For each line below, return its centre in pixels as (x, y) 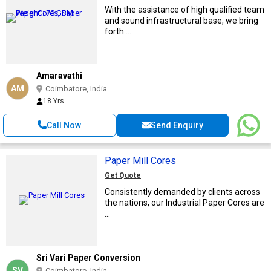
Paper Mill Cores (140, 160)
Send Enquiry (177, 125)
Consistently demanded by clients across (182, 191)
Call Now (64, 125)
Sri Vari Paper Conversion (88, 257)
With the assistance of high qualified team (184, 9)
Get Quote (123, 175)
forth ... (118, 31)
